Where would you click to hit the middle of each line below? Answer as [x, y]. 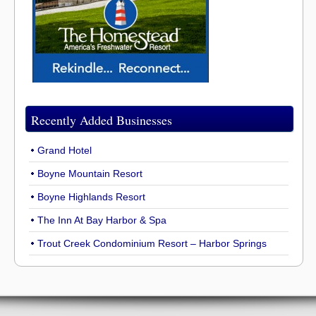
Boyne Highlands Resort [91, 197]
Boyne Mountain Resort [90, 174]
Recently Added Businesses [102, 120]
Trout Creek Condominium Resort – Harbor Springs [152, 243]
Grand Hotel [65, 150]
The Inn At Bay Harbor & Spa [102, 220]
